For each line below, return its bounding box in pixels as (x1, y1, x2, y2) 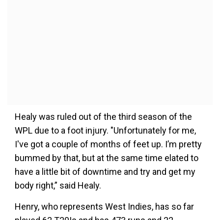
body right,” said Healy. (15, 180, 101, 191)
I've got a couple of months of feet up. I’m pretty (15, 139, 202, 149)
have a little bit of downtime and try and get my (15, 166, 195, 177)
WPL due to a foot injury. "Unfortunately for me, (15, 125, 196, 136)
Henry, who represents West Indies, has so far (15, 201, 194, 212)
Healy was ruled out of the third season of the (15, 111, 192, 122)
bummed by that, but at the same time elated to (15, 153, 198, 163)
